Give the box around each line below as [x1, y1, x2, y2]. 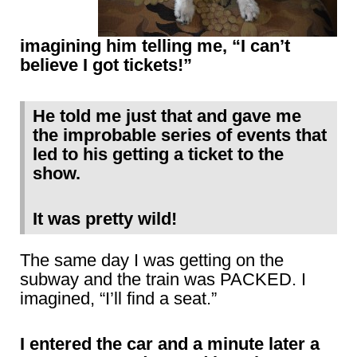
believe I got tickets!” [20, 55, 192, 75]
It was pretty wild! [33, 209, 177, 229]
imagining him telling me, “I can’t [20, 36, 290, 56]
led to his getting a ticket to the [33, 144, 284, 164]
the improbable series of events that [33, 125, 327, 145]
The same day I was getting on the [20, 250, 284, 270]
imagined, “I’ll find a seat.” [20, 288, 217, 308]
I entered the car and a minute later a [20, 334, 320, 354]
